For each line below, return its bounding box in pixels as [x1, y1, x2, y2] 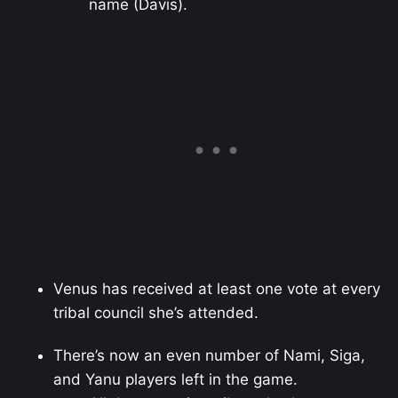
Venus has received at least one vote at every [53, 279, 380, 298]
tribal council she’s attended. [53, 303, 259, 322]
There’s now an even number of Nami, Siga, [53, 346, 365, 365]
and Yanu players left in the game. [53, 370, 298, 389]
